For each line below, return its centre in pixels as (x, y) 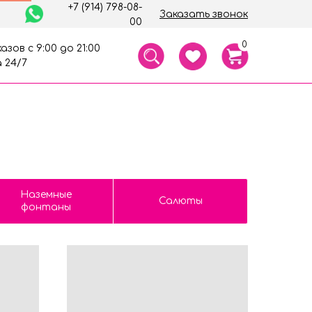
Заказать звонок (204, 14)
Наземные (46, 195)
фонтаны (46, 207)
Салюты (180, 201)
